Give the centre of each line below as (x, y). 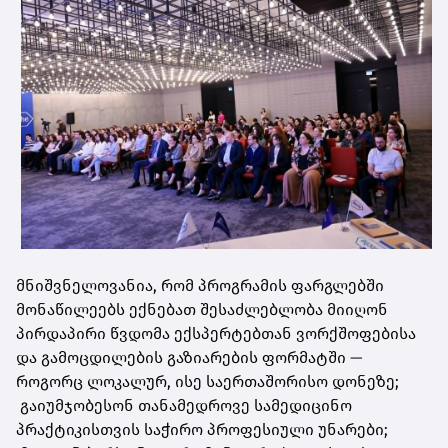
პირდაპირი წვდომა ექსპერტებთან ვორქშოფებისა (216, 333)
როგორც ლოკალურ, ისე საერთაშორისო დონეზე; (207, 381)
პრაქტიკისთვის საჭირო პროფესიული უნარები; (202, 429)
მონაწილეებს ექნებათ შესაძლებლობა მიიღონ (202, 309)
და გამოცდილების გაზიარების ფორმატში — (189, 357)
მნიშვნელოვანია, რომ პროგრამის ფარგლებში (200, 285)
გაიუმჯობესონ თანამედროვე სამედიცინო (184, 405)
